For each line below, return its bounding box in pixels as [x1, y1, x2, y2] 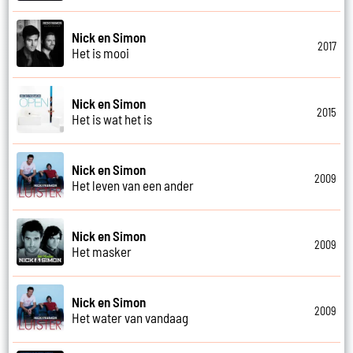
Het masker [72, 243, 132, 259]
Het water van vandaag [72, 309, 189, 325]
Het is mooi [72, 44, 130, 61]
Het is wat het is [72, 110, 153, 127]
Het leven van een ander [72, 176, 195, 193]
